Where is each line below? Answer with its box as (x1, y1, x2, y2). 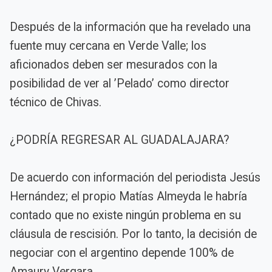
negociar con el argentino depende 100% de (10, 245, 234, 260)
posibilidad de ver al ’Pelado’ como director (10, 76, 229, 90)
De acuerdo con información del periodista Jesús (10, 170, 260, 185)
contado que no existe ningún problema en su (10, 208, 241, 222)
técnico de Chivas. (10, 95, 101, 109)
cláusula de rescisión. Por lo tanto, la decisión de (10, 226, 257, 241)
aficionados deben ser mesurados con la (10, 57, 217, 72)
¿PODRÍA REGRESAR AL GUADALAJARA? (10, 132, 229, 147)
